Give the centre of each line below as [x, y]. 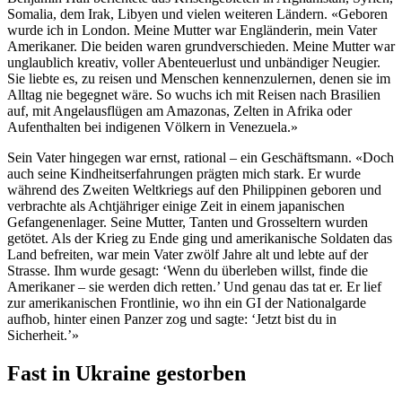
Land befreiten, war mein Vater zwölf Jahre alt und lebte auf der [188, 254]
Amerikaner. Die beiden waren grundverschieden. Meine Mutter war [201, 46]
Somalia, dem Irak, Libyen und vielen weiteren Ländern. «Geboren [197, 13]
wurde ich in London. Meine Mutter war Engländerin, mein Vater [192, 30]
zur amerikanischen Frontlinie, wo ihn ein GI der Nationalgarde [187, 302]
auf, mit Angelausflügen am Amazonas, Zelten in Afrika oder [179, 110]
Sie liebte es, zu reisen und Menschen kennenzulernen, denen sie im [199, 78]
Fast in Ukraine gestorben [127, 373]
